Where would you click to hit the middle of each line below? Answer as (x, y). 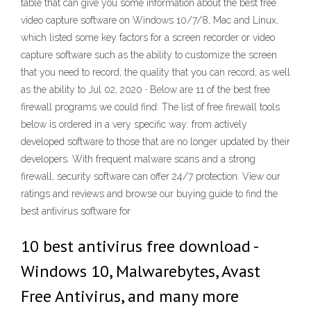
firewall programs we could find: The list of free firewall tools (150, 107)
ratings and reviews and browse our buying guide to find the (149, 194)
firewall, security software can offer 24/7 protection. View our (151, 176)
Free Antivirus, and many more (130, 296)
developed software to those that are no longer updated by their (155, 142)
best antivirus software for (76, 211)
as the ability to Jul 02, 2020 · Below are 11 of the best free (145, 90)
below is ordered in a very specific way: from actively (134, 124)
